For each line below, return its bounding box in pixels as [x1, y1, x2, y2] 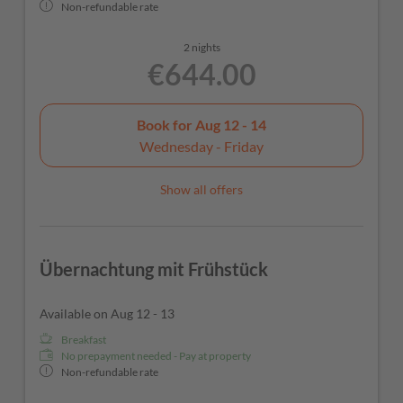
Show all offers [160, 181, 243, 197]
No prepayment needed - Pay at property [61, 348, 251, 363]
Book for [137, 115, 195, 133]
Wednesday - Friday [139, 137, 264, 155]
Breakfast [61, 332, 106, 346]
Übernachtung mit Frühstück [40, 257, 268, 280]
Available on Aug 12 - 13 [40, 305, 175, 321]
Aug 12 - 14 [195, 115, 266, 133]
